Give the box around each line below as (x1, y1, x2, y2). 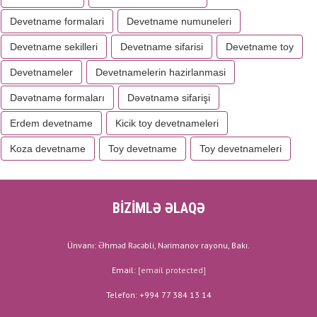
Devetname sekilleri (10, 41, 98, 52)
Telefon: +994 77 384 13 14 (105, 289, 212, 300)
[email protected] (137, 265, 206, 275)
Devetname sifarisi (120, 41, 203, 52)
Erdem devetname (10, 117, 93, 129)
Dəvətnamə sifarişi (127, 92, 210, 103)
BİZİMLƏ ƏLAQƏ (112, 200, 205, 217)
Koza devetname (10, 143, 86, 154)
